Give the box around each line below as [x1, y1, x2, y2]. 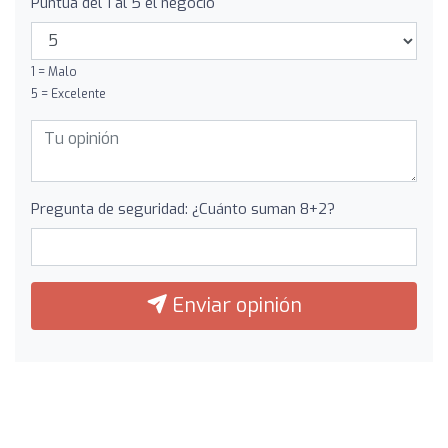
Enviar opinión [166, 291, 302, 319]
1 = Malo [31, 63, 77, 80]
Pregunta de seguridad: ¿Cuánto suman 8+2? [31, 198, 335, 219]
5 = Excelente [31, 85, 106, 102]
